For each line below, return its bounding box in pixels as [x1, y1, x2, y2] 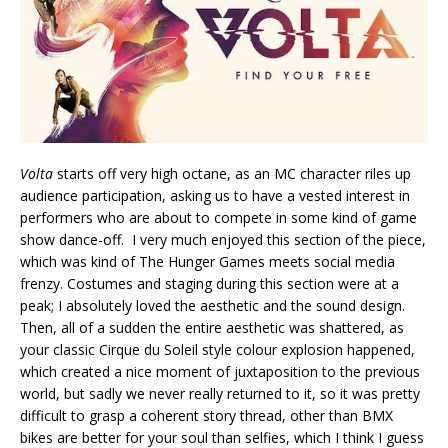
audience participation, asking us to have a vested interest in [20, 186, 410, 206]
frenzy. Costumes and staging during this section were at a [20, 274, 399, 294]
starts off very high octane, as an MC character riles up [53, 164, 411, 184]
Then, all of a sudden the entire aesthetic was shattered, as [20, 318, 404, 338]
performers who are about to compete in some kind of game [20, 208, 417, 228]
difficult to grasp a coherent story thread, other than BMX [20, 406, 393, 426]
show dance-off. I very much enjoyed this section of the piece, [20, 230, 426, 250]
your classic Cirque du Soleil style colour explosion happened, [20, 340, 415, 360]
